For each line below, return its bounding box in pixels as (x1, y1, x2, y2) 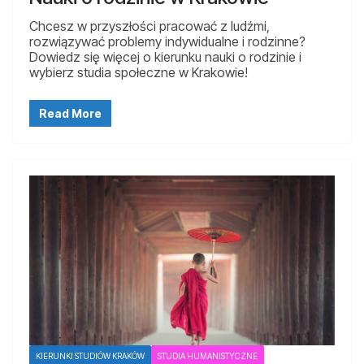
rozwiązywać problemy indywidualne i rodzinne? (29, 33, 305, 50)
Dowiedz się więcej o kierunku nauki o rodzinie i (29, 49, 301, 66)
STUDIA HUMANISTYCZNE (158, 351, 258, 362)
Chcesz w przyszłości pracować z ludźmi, (29, 18, 270, 35)
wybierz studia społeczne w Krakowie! (29, 64, 248, 81)
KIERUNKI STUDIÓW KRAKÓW (36, 351, 145, 362)
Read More (39, 106, 102, 121)
